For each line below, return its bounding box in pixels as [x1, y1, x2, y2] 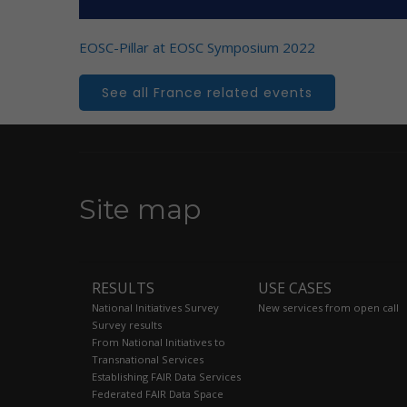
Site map [79, 192, 201, 226]
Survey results [92, 317, 162, 332]
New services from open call [257, 300, 399, 314]
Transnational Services [92, 352, 203, 366]
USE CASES [257, 277, 332, 298]
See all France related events [102, 83, 313, 102]
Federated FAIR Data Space [92, 386, 223, 401]
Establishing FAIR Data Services [92, 369, 241, 383]
